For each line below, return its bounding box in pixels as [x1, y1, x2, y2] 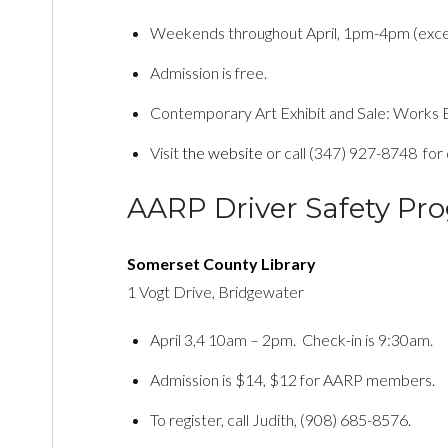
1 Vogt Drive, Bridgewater [126, 281, 304, 301]
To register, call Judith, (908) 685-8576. [150, 409, 412, 429]
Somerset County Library [126, 253, 316, 273]
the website [182, 142, 264, 162]
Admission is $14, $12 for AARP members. [150, 369, 436, 389]
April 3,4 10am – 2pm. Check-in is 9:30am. [150, 329, 434, 349]
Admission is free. [150, 62, 268, 82]
